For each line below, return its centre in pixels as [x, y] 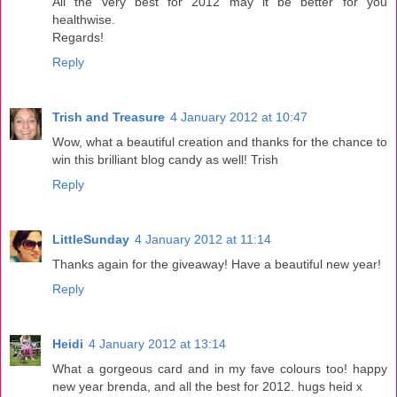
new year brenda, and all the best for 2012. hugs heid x [207, 386]
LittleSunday [91, 239]
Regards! [78, 37]
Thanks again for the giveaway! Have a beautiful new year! [217, 264]
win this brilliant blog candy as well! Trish [165, 159]
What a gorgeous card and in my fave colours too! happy [220, 368]
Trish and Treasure [109, 117]
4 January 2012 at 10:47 [239, 117]
